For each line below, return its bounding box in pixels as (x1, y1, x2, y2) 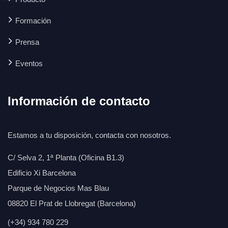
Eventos (15, 59, 43, 68)
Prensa (15, 38, 39, 47)
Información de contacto (8, 94, 150, 108)
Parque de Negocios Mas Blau (8, 184, 109, 193)
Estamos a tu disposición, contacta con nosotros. (8, 131, 171, 140)
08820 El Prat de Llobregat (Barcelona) (8, 199, 136, 208)
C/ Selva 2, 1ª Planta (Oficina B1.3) (8, 153, 124, 162)
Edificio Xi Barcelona (8, 168, 76, 178)
